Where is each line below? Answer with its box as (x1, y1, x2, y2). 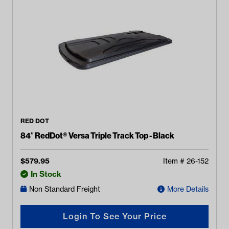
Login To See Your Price (62, 211, 167, 222)
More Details (167, 185, 209, 194)
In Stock (31, 169, 61, 179)
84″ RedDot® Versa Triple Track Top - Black (20, 130, 174, 141)
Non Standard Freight (29, 185, 100, 194)
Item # (163, 156, 187, 166)
